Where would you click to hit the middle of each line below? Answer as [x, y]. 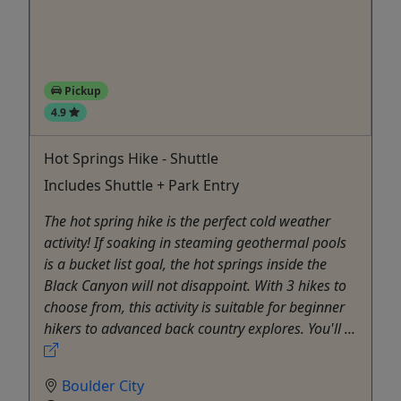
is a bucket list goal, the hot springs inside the [185, 264]
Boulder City [103, 385]
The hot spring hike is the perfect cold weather [187, 221]
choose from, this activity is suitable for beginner [194, 307]
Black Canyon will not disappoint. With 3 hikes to [195, 285]
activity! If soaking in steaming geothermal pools [195, 242]
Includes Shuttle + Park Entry [141, 185]
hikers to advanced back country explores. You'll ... [200, 328]
